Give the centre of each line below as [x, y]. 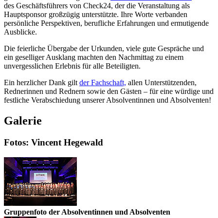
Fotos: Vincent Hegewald [54, 143]
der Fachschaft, [103, 83]
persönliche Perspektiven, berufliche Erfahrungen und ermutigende [106, 23]
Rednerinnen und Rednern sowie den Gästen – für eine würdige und [109, 91]
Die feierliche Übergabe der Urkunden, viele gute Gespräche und [104, 49]
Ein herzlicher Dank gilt [42, 83]
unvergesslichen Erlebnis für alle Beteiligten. [72, 66]
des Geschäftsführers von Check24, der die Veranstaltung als [97, 6]
